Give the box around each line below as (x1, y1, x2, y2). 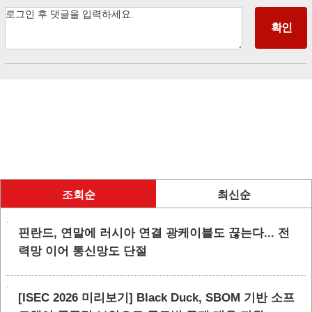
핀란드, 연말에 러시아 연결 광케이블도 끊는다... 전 (18, 226, 290, 240)
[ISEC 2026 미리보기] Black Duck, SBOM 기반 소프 (18, 291, 295, 304)
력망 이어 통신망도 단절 (18, 244, 147, 258)
